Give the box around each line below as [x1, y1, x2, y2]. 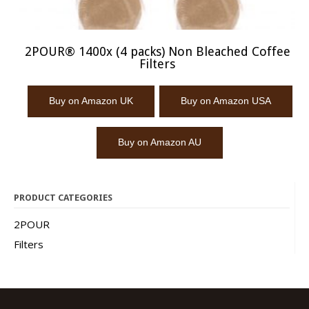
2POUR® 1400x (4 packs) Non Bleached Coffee [24, 44, 290, 59]
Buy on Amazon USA [180, 95, 271, 107]
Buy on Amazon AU [118, 137, 202, 148]
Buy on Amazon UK [48, 95, 133, 107]
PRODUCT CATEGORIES [14, 192, 112, 203]
